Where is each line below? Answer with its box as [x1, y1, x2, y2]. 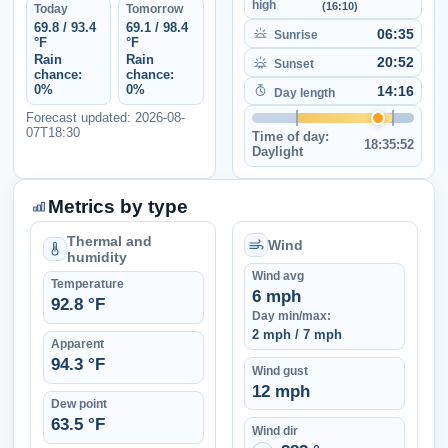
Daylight [252, 144, 304, 160]
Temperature [50, 277, 124, 292]
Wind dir [252, 423, 299, 438]
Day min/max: [252, 309, 332, 323]
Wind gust [252, 363, 309, 378]
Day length [273, 85, 335, 100]
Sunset [273, 56, 314, 71]
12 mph [252, 381, 311, 401]
